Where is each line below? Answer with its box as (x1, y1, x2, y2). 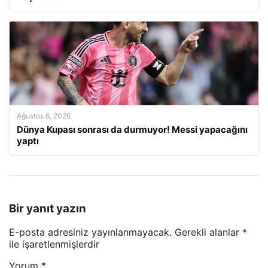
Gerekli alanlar (175, 226, 242, 239)
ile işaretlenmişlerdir (9, 238, 99, 251)
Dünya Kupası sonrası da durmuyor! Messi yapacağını (17, 124, 248, 135)
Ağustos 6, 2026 (17, 111, 71, 120)
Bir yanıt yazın (9, 201, 86, 215)
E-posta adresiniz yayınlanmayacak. (9, 226, 172, 239)
